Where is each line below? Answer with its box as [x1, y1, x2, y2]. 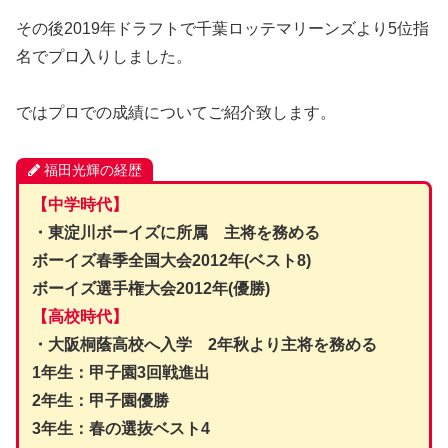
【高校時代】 [31, 307, 128, 325]
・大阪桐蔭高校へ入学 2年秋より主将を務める [31, 335, 377, 353]
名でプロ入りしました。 [16, 47, 192, 65]
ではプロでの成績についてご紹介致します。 [16, 104, 336, 122]
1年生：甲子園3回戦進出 [31, 363, 210, 381]
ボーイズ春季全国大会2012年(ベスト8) [31, 251, 311, 269]
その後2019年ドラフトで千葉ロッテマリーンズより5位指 [16, 19, 429, 37]
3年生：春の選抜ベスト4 [31, 419, 210, 437]
